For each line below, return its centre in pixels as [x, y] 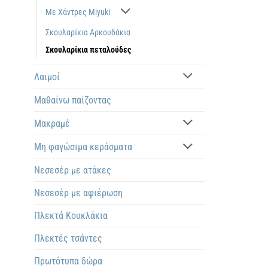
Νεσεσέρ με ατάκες [73, 170]
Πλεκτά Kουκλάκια [71, 216]
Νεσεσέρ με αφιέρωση [78, 193]
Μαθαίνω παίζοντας [73, 100]
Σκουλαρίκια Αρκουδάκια [88, 32]
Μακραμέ [52, 123]
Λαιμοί [47, 77]
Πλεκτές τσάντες [68, 239]
